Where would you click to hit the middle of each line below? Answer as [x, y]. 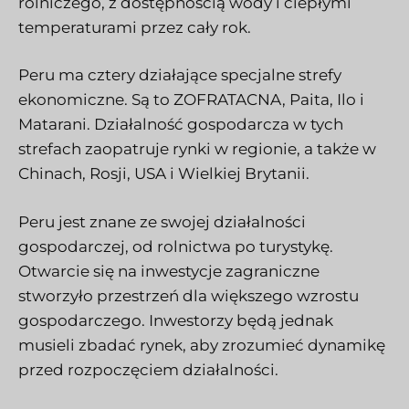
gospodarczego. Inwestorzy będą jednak [176, 320]
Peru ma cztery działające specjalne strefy [180, 75]
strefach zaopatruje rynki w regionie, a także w [197, 149]
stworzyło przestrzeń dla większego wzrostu [189, 295]
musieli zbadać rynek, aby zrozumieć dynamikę [202, 345]
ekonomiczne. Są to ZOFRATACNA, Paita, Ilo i [191, 100]
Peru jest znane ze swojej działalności [162, 221]
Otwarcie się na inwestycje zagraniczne [169, 271]
